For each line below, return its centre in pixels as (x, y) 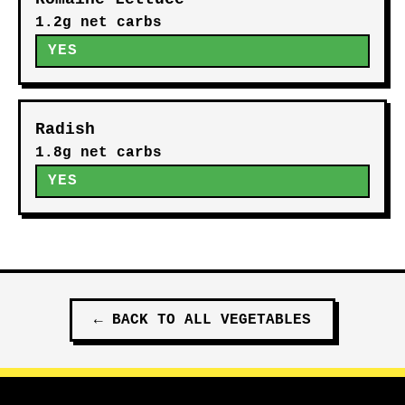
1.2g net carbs (99, 23)
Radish (65, 129)
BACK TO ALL (166, 320)
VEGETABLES (266, 320)
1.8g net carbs (99, 153)
